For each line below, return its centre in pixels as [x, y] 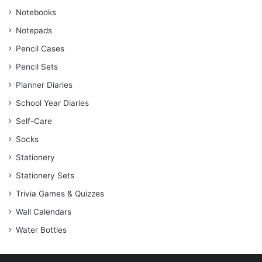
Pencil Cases [40, 49]
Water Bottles [41, 230]
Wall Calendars [44, 212]
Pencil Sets [37, 67]
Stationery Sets [45, 176]
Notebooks [36, 13]
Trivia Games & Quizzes [60, 194]
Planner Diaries [44, 85]
